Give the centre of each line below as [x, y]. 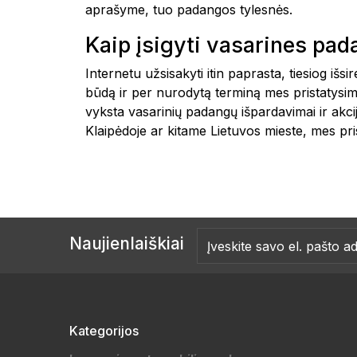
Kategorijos [104, 331]
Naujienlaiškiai [127, 243]
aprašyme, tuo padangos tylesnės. [189, 10]
